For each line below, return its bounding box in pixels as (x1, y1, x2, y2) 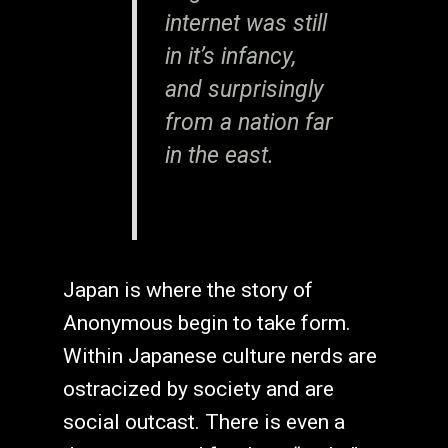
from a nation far (164, 108, 333, 136)
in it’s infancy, (164, 42, 296, 70)
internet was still (164, 9, 327, 37)
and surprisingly (164, 75, 324, 103)
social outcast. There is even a (62, 410, 345, 435)
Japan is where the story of (62, 278, 313, 303)
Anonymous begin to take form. (62, 311, 351, 336)
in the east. (164, 141, 274, 169)
